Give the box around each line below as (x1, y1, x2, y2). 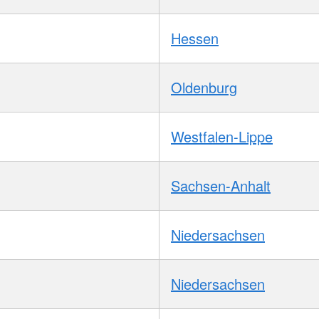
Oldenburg (171, 76, 237, 98)
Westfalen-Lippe (171, 125, 273, 147)
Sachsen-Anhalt (171, 174, 271, 196)
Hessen (171, 27, 219, 48)
